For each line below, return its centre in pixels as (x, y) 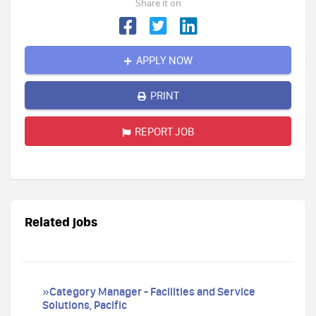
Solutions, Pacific (85, 305)
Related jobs (61, 221)
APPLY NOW (164, 60)
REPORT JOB (164, 131)
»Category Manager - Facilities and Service (149, 291)
